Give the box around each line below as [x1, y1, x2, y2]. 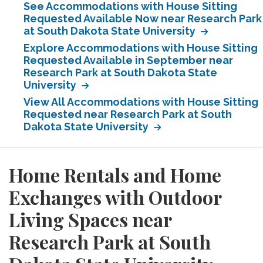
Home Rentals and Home [9, 162, 221, 187]
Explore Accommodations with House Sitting [23, 42, 258, 54]
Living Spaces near [9, 207, 171, 232]
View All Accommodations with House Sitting [23, 96, 258, 108]
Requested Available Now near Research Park [23, 12, 262, 25]
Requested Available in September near [23, 54, 233, 66]
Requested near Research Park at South [23, 108, 232, 120]
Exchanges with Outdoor [9, 184, 221, 210]
